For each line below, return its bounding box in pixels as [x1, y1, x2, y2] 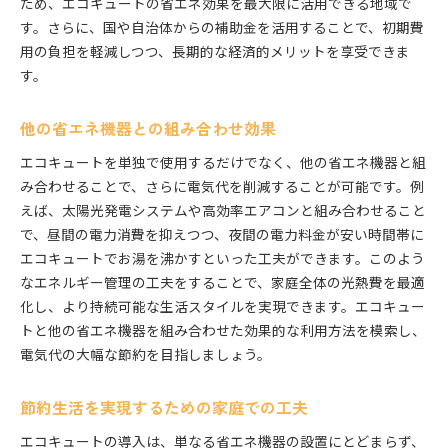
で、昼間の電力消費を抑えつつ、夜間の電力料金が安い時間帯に [20, 224, 424, 245]
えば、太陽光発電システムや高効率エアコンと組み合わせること [20, 200, 426, 221]
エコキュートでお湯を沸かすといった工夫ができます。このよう [20, 248, 425, 269]
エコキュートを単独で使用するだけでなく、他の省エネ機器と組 [20, 152, 426, 173]
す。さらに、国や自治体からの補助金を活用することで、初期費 [20, 17, 424, 38]
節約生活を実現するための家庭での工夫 [20, 396, 308, 420]
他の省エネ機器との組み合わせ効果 [20, 117, 276, 141]
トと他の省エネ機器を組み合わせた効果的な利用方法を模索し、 [20, 320, 426, 341]
